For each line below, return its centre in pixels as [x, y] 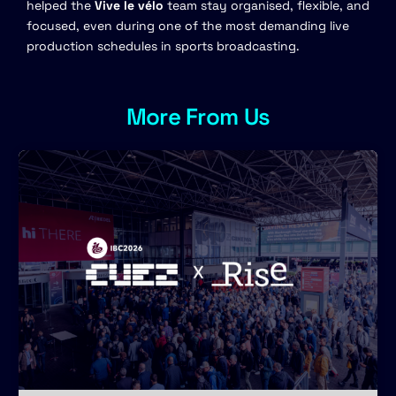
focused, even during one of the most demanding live [188, 25]
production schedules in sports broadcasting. [164, 46]
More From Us [198, 116]
